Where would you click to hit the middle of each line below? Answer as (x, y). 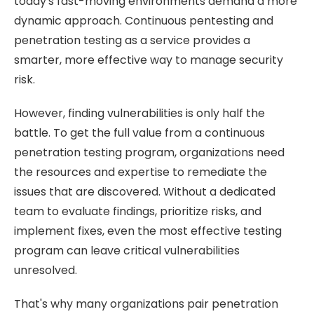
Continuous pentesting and (199, 21)
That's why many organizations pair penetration (146, 304)
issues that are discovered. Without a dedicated (145, 192)
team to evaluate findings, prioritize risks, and (138, 212)
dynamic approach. (69, 21)
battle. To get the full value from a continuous (139, 133)
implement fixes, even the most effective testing (148, 231)
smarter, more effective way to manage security (149, 60)
